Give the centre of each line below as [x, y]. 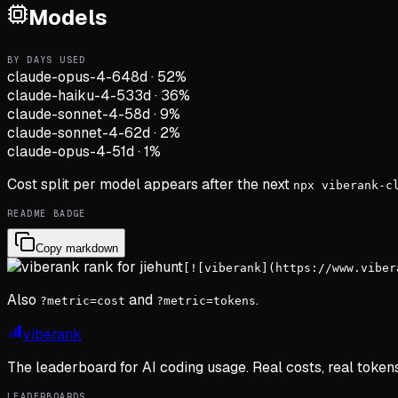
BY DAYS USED [47, 60]
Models [68, 17]
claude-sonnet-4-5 [70, 114]
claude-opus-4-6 [64, 76]
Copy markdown [77, 248]
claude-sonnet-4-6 [70, 132]
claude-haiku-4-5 [66, 95]
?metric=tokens [206, 300]
